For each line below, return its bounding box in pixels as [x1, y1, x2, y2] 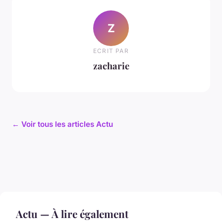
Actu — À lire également [16, 207, 128, 221]
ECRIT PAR [93, 47, 129, 55]
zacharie [93, 59, 129, 72]
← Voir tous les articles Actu [12, 119, 113, 129]
